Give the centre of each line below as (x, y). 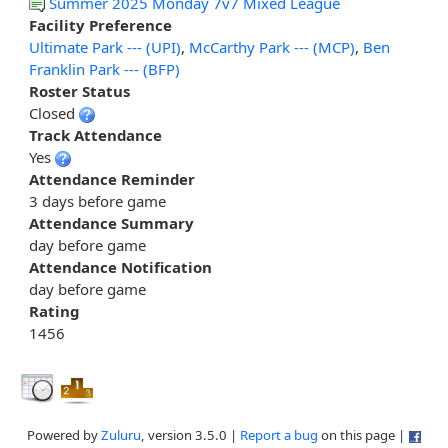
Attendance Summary (111, 223)
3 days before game (97, 201)
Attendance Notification (120, 267)
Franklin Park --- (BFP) (104, 69)
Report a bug (278, 435)
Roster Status (79, 91)
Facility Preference (100, 25)
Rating (54, 311)
